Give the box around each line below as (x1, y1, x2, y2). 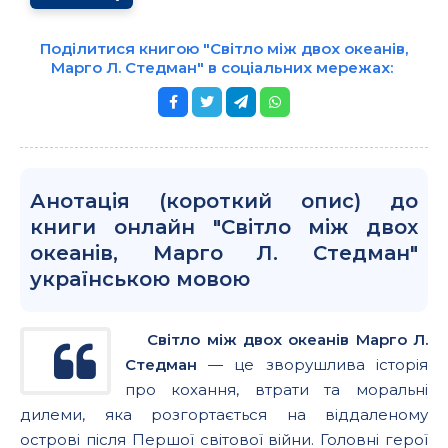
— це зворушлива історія (196, 355, 428, 374)
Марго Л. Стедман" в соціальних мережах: (51, 58, 397, 77)
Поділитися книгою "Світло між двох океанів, (40, 39, 408, 58)
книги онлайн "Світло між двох (30, 215, 418, 239)
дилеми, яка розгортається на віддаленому (20, 405, 428, 424)
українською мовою (30, 267, 250, 291)
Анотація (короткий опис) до (30, 189, 418, 213)
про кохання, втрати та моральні (124, 380, 428, 399)
